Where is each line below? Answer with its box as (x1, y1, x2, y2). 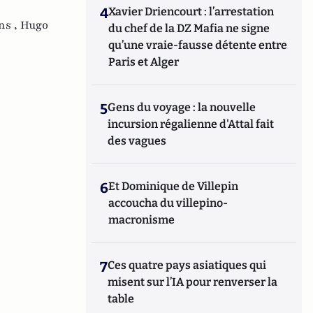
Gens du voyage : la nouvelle (108, 101, 256, 114)
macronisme (108, 213, 175, 226)
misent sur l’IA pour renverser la (108, 275, 278, 289)
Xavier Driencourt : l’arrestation (108, 5, 275, 18)
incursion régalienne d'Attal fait (108, 117, 275, 131)
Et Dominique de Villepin (108, 180, 239, 193)
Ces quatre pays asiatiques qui (108, 259, 267, 272)
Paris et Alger (108, 55, 180, 68)
